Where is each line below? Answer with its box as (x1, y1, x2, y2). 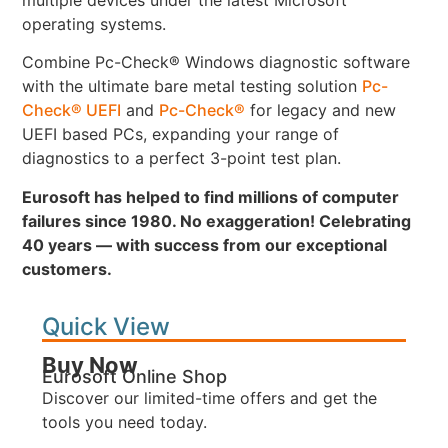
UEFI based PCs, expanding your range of (22, 124, 340, 145)
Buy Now (42, 352, 139, 379)
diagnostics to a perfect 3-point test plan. (22, 148, 342, 169)
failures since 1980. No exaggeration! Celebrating (22, 210, 412, 231)
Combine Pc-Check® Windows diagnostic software (22, 52, 411, 73)
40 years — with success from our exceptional (22, 234, 388, 255)
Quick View (42, 312, 171, 342)
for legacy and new (245, 100, 397, 121)
